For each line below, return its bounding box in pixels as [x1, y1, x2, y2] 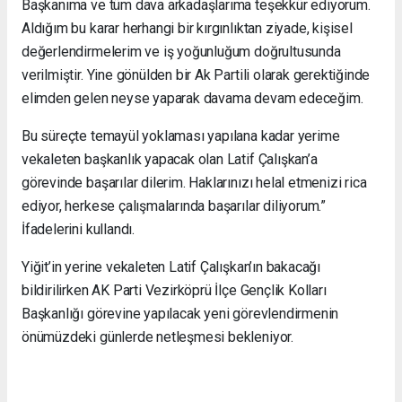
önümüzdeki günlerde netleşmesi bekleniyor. [22, 328, 293, 345]
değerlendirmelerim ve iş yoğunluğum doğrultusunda [22, 42, 341, 60]
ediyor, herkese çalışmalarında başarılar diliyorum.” [22, 197, 327, 214]
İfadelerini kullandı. [22, 220, 135, 238]
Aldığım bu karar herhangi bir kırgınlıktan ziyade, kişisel [22, 19, 353, 37]
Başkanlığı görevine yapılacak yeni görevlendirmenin [22, 304, 339, 322]
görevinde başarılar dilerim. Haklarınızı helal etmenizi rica [22, 173, 367, 191]
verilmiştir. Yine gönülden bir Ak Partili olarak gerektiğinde [22, 66, 371, 83]
